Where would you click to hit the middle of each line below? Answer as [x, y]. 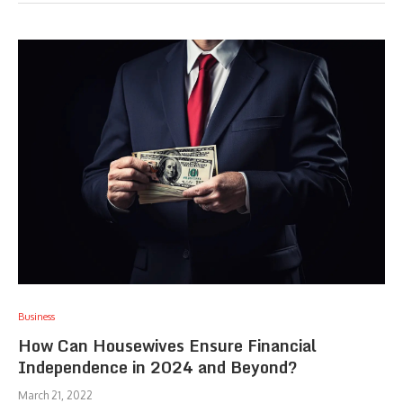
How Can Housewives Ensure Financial [167, 345]
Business [36, 317]
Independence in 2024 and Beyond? [158, 367]
